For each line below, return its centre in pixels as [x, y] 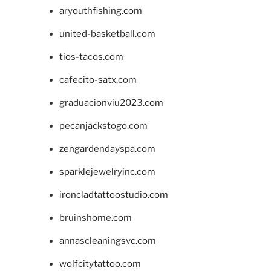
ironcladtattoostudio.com [113, 195]
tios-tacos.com [91, 57]
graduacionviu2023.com [111, 103]
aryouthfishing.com [100, 11]
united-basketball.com [107, 34]
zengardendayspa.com [107, 149]
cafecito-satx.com [98, 80]
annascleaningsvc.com [107, 241]
